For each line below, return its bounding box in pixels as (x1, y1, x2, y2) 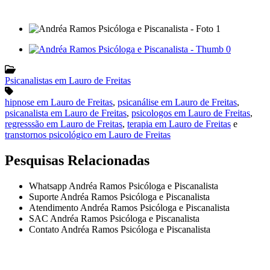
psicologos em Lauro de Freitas (131, 108, 250, 119)
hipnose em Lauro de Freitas (5, 97, 113, 108)
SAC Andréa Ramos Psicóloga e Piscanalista (29, 213, 199, 224)
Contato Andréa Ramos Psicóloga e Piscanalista (29, 224, 210, 235)
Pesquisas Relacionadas (5, 152, 149, 169)
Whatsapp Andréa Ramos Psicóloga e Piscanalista (29, 181, 218, 192)
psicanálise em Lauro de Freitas (118, 97, 237, 108)
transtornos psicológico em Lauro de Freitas (5, 130, 171, 140)
